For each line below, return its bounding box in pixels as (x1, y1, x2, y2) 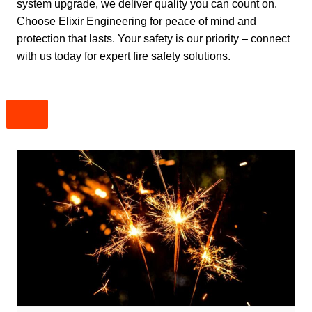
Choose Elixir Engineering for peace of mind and (16, 15, 256, 27)
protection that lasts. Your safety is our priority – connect (16, 33, 290, 45)
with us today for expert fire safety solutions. (16, 50, 231, 62)
